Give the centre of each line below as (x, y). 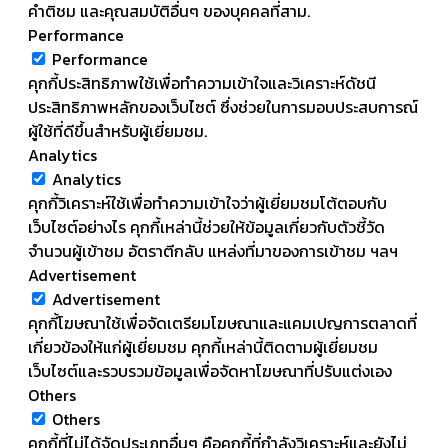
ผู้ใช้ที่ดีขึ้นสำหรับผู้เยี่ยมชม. (117, 130)
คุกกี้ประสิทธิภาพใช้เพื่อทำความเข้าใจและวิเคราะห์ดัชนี (202, 82)
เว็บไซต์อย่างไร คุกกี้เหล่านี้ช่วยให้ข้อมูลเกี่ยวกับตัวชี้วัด (206, 226)
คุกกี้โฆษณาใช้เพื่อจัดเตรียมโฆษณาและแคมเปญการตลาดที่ (222, 322)
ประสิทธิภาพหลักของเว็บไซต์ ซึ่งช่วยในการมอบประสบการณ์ (223, 106)
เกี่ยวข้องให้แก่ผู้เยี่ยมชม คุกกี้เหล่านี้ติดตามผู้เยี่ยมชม (203, 346)
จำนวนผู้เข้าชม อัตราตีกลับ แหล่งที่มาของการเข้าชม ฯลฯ (213, 250)
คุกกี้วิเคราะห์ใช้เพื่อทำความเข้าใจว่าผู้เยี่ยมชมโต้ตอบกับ (207, 202)
